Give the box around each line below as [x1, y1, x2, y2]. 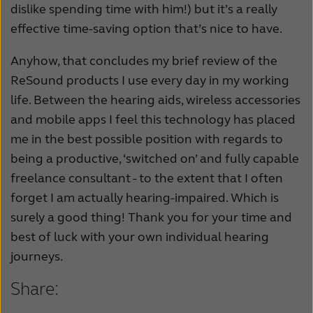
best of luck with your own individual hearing [10, 229, 269, 245]
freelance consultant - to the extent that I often [10, 170, 283, 187]
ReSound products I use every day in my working [10, 73, 289, 89]
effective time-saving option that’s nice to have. [10, 21, 282, 37]
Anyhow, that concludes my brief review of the [10, 53, 277, 69]
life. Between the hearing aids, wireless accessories [10, 92, 300, 108]
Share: [10, 279, 59, 300]
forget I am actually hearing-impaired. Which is [10, 190, 279, 206]
